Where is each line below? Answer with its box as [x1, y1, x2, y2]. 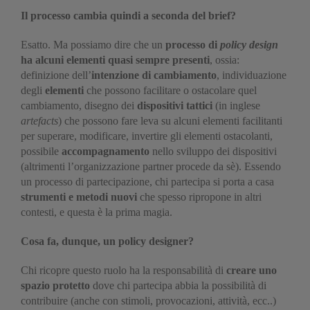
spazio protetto [21, 280, 90, 291]
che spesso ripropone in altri [137, 191, 262, 203]
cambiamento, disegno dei [21, 100, 137, 111]
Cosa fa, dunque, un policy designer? [21, 235, 194, 247]
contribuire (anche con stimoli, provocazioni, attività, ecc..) [21, 295, 276, 307]
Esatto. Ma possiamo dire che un [21, 39, 165, 51]
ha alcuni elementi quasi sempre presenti [21, 54, 210, 66]
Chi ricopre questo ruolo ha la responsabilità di [21, 264, 226, 276]
